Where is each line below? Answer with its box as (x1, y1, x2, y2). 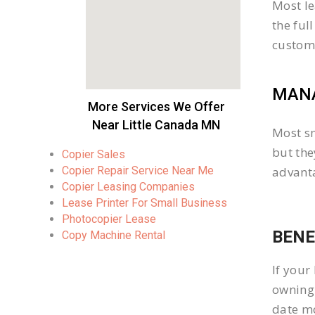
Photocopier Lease (62, 212, 156, 226)
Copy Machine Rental (62, 229, 165, 242)
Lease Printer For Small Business (62, 196, 227, 210)
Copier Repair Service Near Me (62, 164, 214, 177)
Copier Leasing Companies (62, 180, 195, 193)
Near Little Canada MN (92, 117, 220, 132)
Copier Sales (62, 148, 125, 161)
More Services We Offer (87, 99, 225, 114)
